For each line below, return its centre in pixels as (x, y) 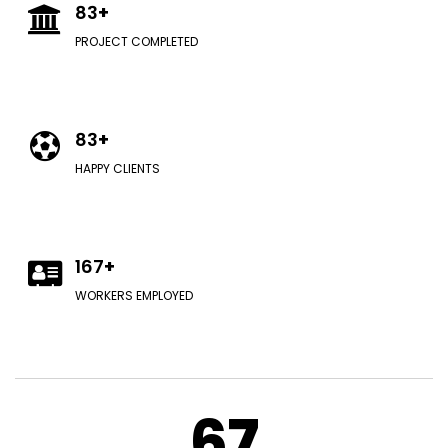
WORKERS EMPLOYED (134, 295)
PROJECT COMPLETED (136, 41)
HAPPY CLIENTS (117, 168)
